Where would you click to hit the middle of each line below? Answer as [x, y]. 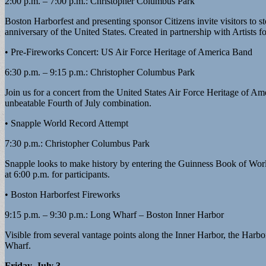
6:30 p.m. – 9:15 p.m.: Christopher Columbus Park [100, 72]
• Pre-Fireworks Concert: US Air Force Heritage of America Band [129, 52]
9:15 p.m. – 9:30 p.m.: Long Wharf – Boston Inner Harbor [114, 214]
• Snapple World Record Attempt [66, 123]
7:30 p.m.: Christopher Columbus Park [77, 143]
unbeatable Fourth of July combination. [78, 103]
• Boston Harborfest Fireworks [62, 194]
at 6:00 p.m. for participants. [57, 174]
